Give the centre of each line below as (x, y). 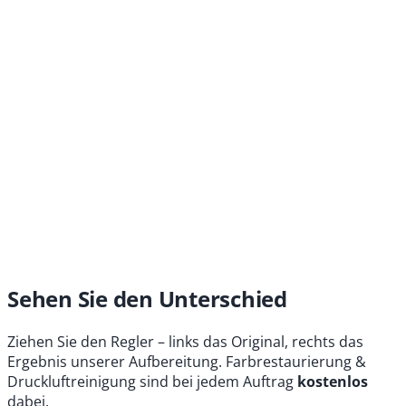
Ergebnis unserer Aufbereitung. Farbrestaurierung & (187, 361)
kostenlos (333, 381)
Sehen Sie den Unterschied (147, 298)
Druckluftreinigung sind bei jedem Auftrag (152, 381)
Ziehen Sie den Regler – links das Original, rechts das (185, 341)
